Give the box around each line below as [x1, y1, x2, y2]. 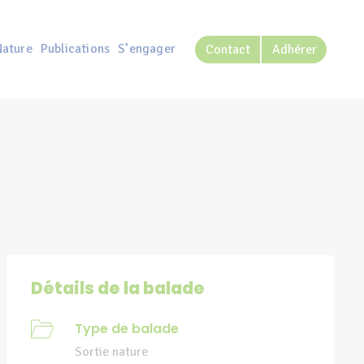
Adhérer [271, 41, 317, 58]
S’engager [118, 41, 175, 58]
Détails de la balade [30, 275, 205, 300]
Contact [205, 41, 250, 58]
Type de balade [75, 318, 180, 338]
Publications [40, 41, 110, 58]
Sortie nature [75, 343, 149, 360]
